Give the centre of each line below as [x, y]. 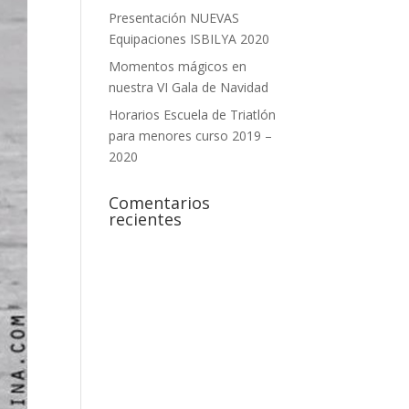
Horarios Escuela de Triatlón [193, 115]
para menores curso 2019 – [191, 136]
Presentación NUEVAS [174, 18]
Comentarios [160, 203]
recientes [146, 219]
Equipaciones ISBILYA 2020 [189, 39]
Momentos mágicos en [178, 66]
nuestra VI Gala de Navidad [189, 87]
